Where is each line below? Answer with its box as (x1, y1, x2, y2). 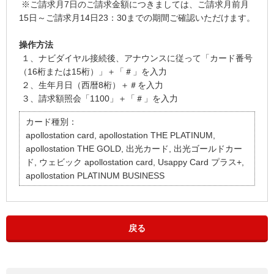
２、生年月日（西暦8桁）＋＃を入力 (19, 80, 163, 91)
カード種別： (26, 117, 77, 127)
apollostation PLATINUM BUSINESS (26, 171, 165, 181)
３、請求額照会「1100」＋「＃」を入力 (19, 94, 178, 104)
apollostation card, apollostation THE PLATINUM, (26, 130, 215, 141)
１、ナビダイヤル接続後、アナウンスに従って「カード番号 (19, 53, 253, 64)
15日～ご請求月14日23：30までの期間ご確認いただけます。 (19, 13, 255, 23)
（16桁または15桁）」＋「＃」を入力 (19, 67, 167, 77)
